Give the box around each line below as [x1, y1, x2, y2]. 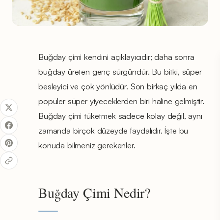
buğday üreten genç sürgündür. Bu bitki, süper [38, 66, 202, 77]
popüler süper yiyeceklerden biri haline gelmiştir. [38, 95, 204, 106]
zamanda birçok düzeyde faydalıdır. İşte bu [38, 125, 189, 136]
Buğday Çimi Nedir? [38, 183, 151, 202]
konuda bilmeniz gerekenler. [38, 139, 136, 150]
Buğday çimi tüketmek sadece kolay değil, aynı [38, 110, 202, 121]
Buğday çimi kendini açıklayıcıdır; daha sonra [38, 51, 194, 62]
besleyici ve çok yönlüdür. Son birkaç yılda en [38, 81, 197, 91]
